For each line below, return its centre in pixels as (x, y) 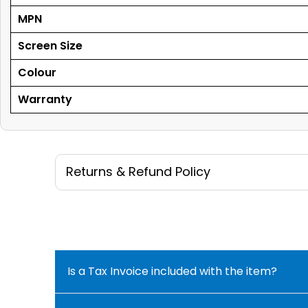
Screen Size (50, 45)
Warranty (45, 99)
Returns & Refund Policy (138, 171)
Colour (37, 72)
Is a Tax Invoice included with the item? (172, 272)
